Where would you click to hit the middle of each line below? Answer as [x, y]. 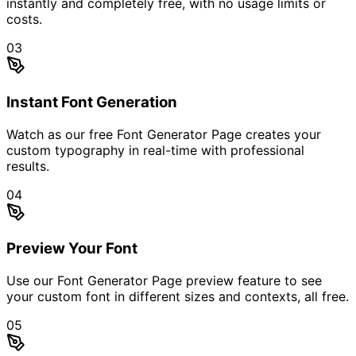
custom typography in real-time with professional [155, 150]
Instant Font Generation [92, 103]
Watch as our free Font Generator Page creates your [164, 134]
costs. [24, 19]
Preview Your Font [72, 249]
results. [28, 166]
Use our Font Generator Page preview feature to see [164, 281]
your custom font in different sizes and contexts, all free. [178, 297]
